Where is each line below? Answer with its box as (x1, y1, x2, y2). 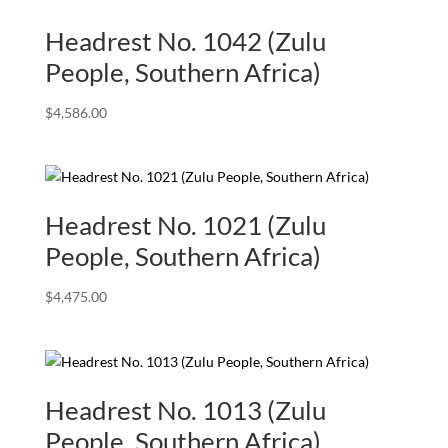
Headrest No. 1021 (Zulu (44, 209, 326, 242)
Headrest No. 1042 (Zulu (44, 25, 326, 58)
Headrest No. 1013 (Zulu (44, 393, 326, 426)
